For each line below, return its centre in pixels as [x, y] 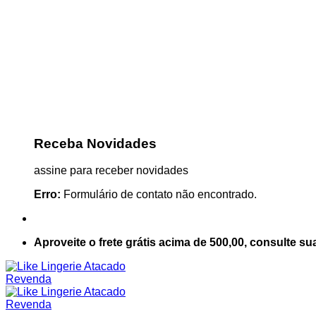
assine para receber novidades [111, 171]
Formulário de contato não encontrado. [159, 195]
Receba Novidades [95, 143]
